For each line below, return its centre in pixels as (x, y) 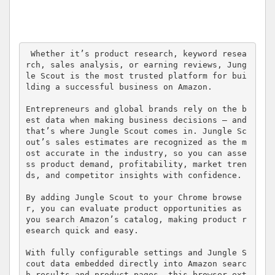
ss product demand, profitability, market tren (136, 165)
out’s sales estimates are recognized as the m (136, 142)
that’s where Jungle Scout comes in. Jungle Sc (136, 131)
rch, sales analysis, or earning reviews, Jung (136, 65)
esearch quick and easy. (84, 231)
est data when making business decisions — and (136, 120)
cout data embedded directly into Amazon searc (136, 264)
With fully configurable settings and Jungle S (136, 253)
